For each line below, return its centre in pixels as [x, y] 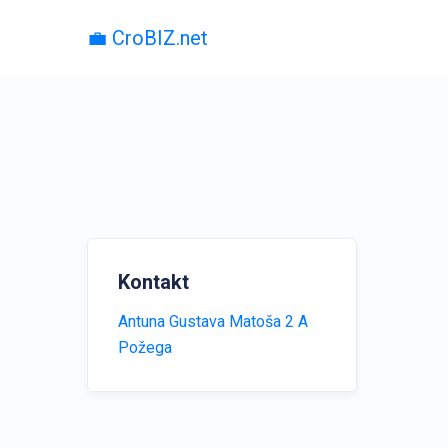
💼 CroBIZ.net [147, 38]
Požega [145, 347]
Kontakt [153, 282]
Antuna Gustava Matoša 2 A [213, 321]
